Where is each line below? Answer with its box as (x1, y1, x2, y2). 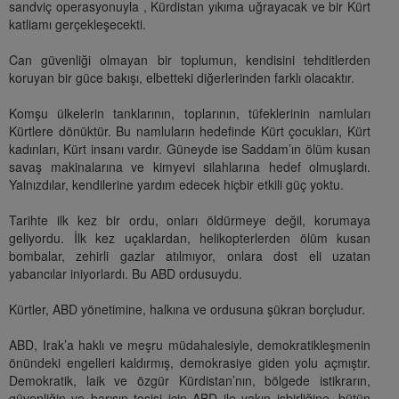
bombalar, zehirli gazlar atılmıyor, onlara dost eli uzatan (9, 247, 370, 265)
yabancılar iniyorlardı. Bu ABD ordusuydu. (9, 265, 242, 283)
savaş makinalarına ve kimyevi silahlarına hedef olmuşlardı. (9, 158, 370, 176)
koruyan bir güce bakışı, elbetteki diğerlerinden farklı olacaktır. (9, 69, 354, 87)
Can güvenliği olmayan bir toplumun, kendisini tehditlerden (9, 51, 370, 69)
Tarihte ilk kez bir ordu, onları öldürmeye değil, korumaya (9, 211, 370, 230)
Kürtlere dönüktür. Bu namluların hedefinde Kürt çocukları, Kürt (9, 122, 370, 141)
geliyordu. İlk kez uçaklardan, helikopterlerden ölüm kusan (9, 229, 370, 248)
